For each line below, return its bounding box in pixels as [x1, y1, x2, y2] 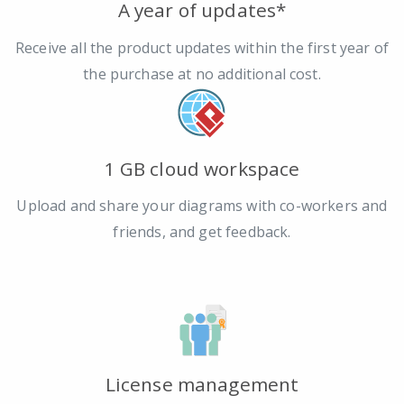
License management [105, 372, 299, 398]
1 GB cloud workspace [104, 155, 300, 181]
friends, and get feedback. [113, 222, 291, 243]
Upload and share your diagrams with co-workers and [16, 196, 388, 216]
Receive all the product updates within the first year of [15, 37, 389, 58]
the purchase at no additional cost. [83, 63, 321, 84]
